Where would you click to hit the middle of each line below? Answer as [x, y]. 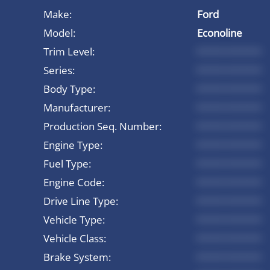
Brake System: [77, 257]
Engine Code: [74, 182]
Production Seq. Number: [102, 126]
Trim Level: [69, 51]
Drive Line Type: [81, 201]
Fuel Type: [67, 163]
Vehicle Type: [74, 219]
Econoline [220, 33]
